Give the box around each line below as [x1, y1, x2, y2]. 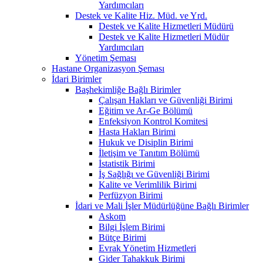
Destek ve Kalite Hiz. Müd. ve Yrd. [75, 10, 207, 21]
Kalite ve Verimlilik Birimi [99, 179, 197, 190]
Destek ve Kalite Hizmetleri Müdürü [99, 21, 234, 31]
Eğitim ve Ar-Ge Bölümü [99, 105, 193, 116]
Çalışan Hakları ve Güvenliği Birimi [99, 95, 232, 105]
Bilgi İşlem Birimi [99, 221, 165, 232]
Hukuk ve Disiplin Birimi [99, 137, 193, 147]
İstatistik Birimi [99, 158, 155, 168]
